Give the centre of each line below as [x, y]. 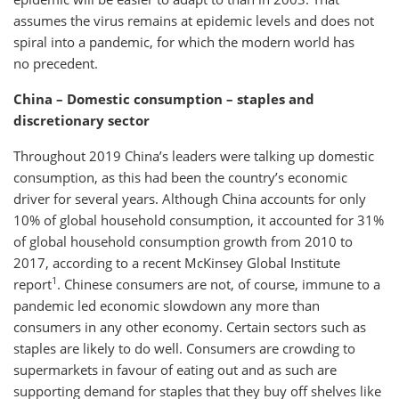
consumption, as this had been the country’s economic [180, 177]
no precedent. [56, 63]
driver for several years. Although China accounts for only [190, 198]
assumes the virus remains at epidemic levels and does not [194, 20]
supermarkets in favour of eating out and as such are [175, 369]
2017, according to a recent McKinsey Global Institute [177, 262]
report [33, 284]
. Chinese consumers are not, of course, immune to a [219, 284]
